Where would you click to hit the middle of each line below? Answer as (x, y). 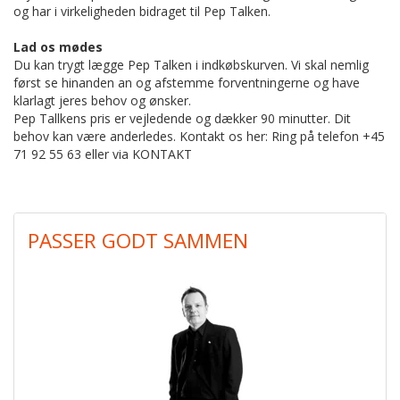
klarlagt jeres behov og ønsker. (104, 100)
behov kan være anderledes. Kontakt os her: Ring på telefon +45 (199, 136)
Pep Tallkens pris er (70, 118)
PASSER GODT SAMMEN (138, 240)
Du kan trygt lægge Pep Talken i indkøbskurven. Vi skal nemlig (191, 64)
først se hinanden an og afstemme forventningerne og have (187, 82)
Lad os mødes (58, 46)
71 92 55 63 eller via (73, 154)
